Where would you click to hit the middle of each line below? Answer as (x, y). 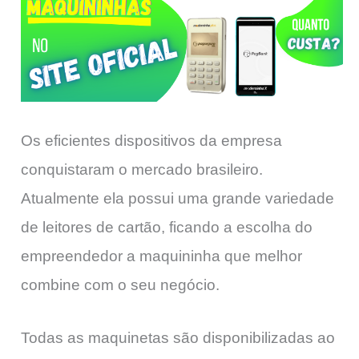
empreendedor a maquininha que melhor (161, 256)
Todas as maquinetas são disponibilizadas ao (178, 338)
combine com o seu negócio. (120, 284)
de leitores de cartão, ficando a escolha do (167, 227)
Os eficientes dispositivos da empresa (151, 140)
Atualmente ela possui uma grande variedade (177, 198)
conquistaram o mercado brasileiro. (142, 169)
